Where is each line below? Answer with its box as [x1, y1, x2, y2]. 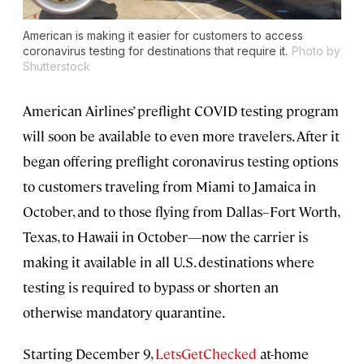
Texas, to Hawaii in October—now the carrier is [23, 227, 308, 246]
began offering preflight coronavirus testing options [23, 152, 338, 171]
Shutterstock [23, 59, 90, 74]
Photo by [292, 44, 340, 58]
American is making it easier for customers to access [23, 28, 303, 43]
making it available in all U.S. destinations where [23, 253, 314, 271]
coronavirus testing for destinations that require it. [23, 44, 288, 58]
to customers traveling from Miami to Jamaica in [23, 177, 316, 196]
